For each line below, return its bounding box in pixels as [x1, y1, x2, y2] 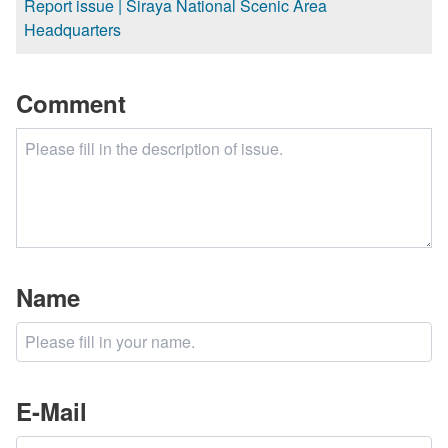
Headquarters [24, 17, 121, 41]
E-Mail [16, 393, 87, 428]
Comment [16, 85, 126, 120]
